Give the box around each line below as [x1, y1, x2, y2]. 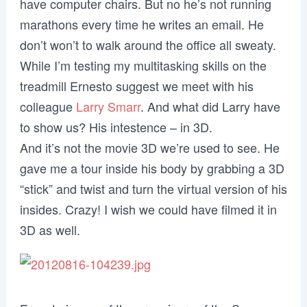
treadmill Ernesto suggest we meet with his [19, 77, 254, 95]
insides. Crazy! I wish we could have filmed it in [19, 200, 277, 218]
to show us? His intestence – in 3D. [19, 118, 212, 136]
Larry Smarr [75, 97, 140, 115]
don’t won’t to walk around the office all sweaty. [19, 36, 276, 53]
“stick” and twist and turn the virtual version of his [19, 180, 287, 197]
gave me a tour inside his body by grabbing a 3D [19, 159, 284, 177]
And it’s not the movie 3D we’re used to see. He [19, 138, 280, 156]
